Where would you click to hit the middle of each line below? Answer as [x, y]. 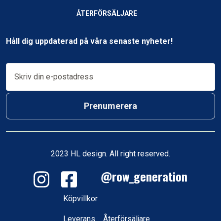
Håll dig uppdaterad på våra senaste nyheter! [89, 41]
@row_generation [138, 176]
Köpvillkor [80, 199]
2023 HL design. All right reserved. [110, 154]
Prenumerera [110, 106]
